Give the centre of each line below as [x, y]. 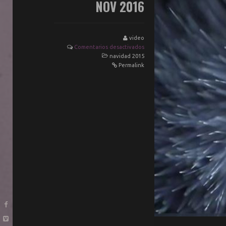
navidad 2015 [127, 56]
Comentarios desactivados [109, 47]
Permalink [132, 65]
